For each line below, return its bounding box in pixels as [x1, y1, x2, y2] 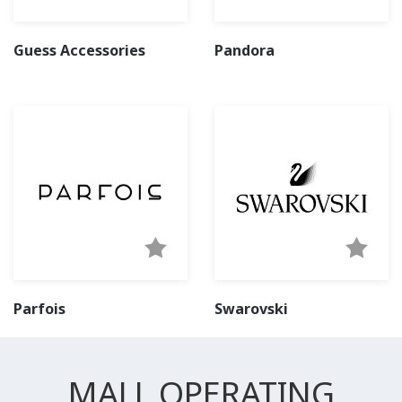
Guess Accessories [13, 40, 145, 60]
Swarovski [214, 299, 288, 319]
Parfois [13, 299, 66, 319]
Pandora [214, 40, 275, 60]
